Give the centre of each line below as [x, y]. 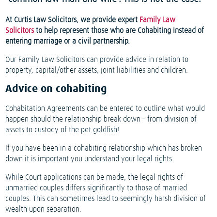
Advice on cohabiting [56, 89]
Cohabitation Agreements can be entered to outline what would [105, 109]
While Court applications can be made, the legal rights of [94, 178]
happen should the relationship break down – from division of [101, 119]
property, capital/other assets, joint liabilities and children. [98, 70]
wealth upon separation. [44, 209]
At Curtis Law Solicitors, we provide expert [73, 20]
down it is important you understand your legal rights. [90, 159]
